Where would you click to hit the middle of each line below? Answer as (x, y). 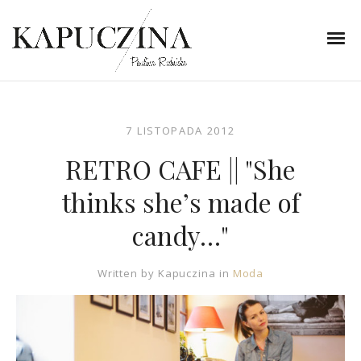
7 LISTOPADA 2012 (180, 131)
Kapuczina (187, 273)
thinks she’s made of (180, 202)
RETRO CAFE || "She (180, 169)
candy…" (180, 235)
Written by (127, 273)
